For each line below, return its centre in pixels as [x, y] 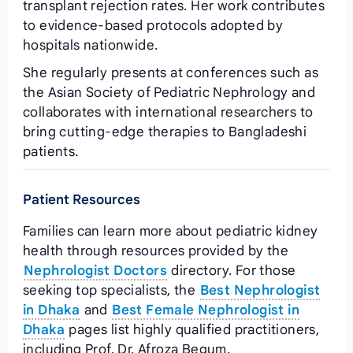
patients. [50, 152]
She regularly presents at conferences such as [170, 73]
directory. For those [232, 271]
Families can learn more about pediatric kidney [170, 231]
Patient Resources [81, 200]
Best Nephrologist [260, 290]
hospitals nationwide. [90, 45]
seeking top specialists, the [111, 290]
